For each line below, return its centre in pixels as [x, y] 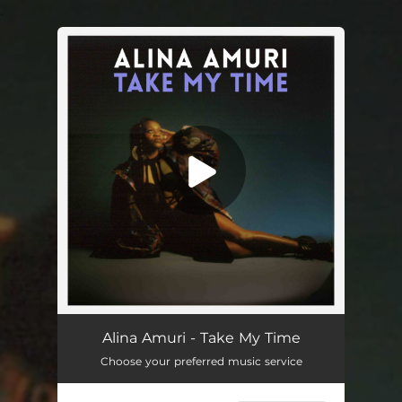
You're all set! [150, 72]
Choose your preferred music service [201, 361]
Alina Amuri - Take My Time [201, 338]
